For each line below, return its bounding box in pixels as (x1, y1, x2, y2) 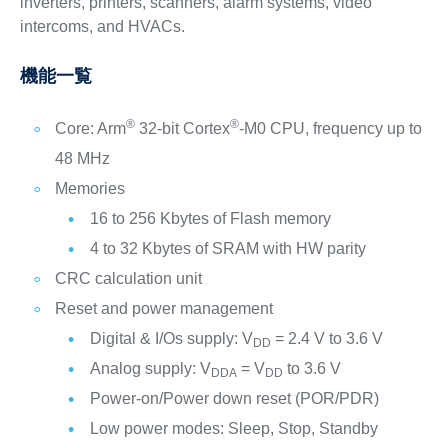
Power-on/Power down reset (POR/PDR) (89, 390, 379, 407)
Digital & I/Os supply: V (89, 330, 253, 347)
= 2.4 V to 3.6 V (270, 330, 383, 347)
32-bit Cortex (134, 120, 230, 137)
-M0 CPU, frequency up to (238, 120, 422, 137)
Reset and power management (54, 300, 273, 317)
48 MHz (54, 150, 110, 167)
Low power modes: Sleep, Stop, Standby (89, 420, 378, 437)
